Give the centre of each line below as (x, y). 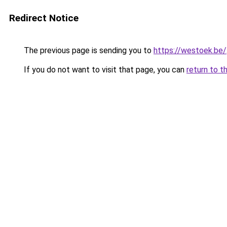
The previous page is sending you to (88, 50)
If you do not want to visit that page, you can (104, 70)
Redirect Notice (44, 18)
